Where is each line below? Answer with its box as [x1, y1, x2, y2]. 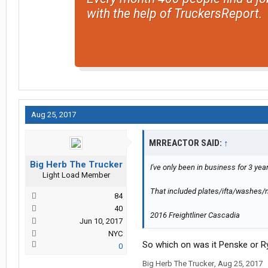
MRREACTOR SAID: [149, 138, 224, 149]
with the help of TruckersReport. [86, 6, 262, 21]
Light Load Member [42, 170, 110, 180]
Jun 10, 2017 [80, 217, 123, 226]
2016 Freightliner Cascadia [150, 211, 240, 220]
